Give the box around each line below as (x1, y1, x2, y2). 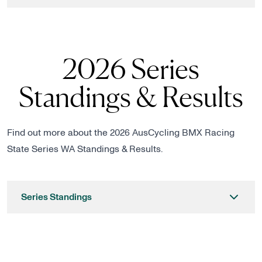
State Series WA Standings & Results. (7, 144, 163, 154)
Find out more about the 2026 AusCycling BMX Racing (7, 128, 235, 137)
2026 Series (63, 51, 199, 85)
